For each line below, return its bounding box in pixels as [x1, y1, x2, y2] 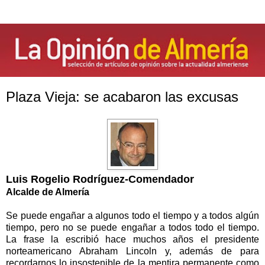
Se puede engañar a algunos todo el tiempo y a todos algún [6, 211, 259, 221]
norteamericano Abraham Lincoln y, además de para [6, 246, 259, 257]
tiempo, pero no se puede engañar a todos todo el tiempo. [6, 222, 259, 233]
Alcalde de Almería [6, 187, 89, 198]
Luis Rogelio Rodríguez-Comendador [6, 173, 194, 186]
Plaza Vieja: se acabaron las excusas [6, 88, 238, 105]
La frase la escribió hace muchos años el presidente [6, 234, 259, 245]
